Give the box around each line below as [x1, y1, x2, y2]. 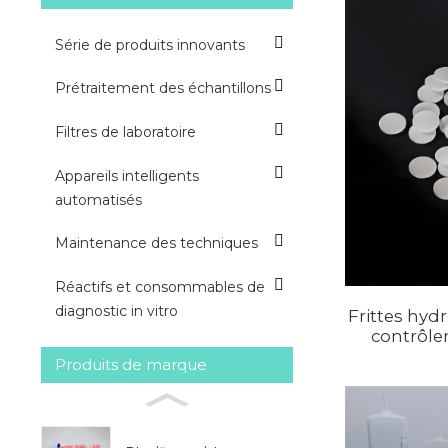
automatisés [54, 190, 142, 209]
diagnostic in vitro [54, 301, 178, 320]
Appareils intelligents [54, 166, 199, 185]
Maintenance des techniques [54, 234, 258, 253]
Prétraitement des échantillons [54, 79, 271, 98]
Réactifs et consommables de [54, 277, 265, 296]
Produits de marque [54, 354, 207, 374]
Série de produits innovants [54, 35, 245, 54]
